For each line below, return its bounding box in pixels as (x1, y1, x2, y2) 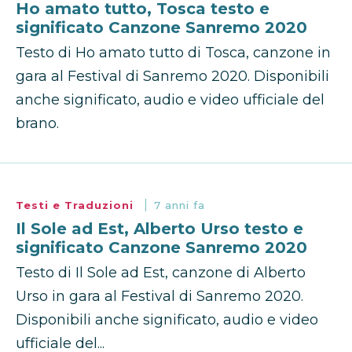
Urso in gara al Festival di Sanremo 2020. (16, 288, 303, 306)
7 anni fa (154, 199, 205, 212)
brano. (16, 115, 59, 133)
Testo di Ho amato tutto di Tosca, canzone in (16, 44, 331, 62)
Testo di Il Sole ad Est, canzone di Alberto (16, 264, 306, 282)
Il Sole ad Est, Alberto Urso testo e (16, 219, 303, 239)
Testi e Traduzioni (16, 199, 137, 212)
